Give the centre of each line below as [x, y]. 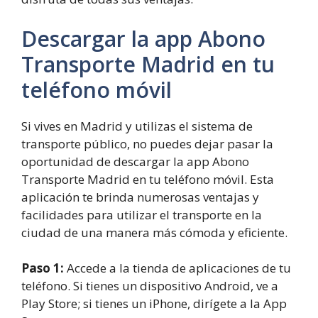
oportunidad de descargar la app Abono [135, 161]
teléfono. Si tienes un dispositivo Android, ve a [150, 286]
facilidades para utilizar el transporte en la [142, 214]
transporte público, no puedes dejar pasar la [147, 143]
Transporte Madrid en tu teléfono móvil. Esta [148, 179]
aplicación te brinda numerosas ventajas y [140, 197]
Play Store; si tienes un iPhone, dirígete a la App [154, 304]
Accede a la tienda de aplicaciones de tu [177, 268]
